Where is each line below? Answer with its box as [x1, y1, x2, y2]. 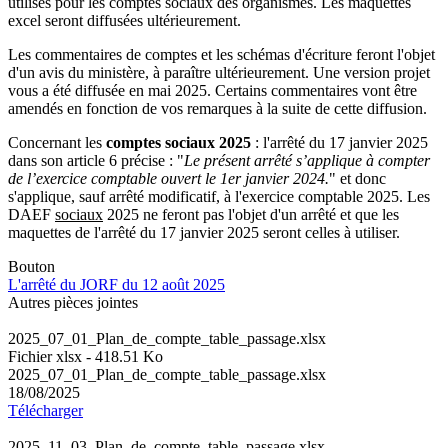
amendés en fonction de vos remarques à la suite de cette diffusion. [8, 100, 427, 118]
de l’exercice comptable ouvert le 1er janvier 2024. [8, 170, 329, 188]
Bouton [8, 258, 55, 276]
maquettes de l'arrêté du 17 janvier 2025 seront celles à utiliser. [8, 224, 400, 242]
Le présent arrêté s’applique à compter [184, 152, 430, 170]
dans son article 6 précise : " [8, 152, 184, 170]
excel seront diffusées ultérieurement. [8, 12, 245, 30]
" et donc [329, 170, 386, 188]
